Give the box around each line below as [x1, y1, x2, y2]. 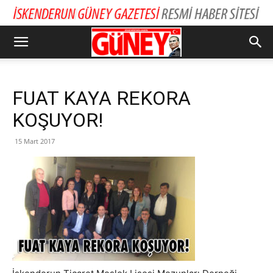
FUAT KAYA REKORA [12, 87, 191, 110]
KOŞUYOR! [12, 108, 103, 132]
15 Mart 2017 [15, 136, 55, 146]
